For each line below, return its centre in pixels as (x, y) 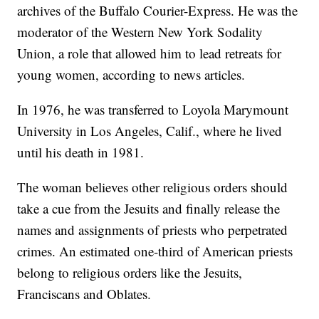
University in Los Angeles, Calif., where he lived (150, 130)
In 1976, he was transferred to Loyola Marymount (153, 109)
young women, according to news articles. (131, 74)
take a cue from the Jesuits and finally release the (149, 208)
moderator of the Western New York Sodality (140, 31)
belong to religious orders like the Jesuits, (130, 272)
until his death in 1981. (81, 152)
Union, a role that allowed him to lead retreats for (150, 53)
